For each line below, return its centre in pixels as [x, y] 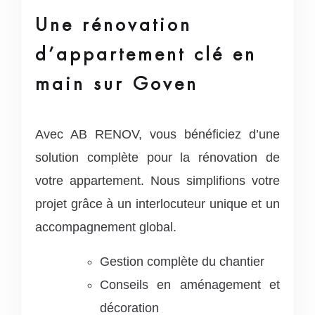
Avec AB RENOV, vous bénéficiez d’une [157, 134]
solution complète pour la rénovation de [157, 157]
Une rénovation [114, 25]
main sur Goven [117, 84]
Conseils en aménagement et [190, 285]
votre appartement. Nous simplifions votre [157, 181]
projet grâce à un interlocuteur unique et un [157, 204]
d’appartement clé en [146, 54]
